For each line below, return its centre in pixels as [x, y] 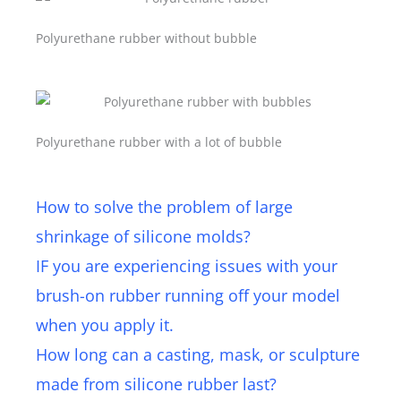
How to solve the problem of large [164, 207]
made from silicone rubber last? [156, 384]
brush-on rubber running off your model [188, 296]
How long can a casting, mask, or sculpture [198, 355]
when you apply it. [105, 325]
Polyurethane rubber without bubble [146, 38]
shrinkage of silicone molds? [143, 237]
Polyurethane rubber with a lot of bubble [159, 142]
